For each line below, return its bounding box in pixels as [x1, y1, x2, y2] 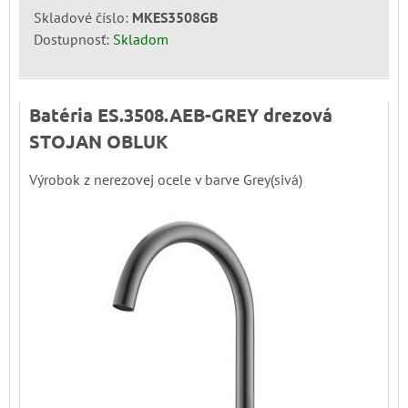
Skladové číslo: [34, 7, 132, 26]
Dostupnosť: [34, 29, 113, 48]
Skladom [113, 29, 168, 48]
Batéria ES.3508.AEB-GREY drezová [29, 102, 332, 127]
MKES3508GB [132, 7, 218, 26]
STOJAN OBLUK [29, 128, 168, 153]
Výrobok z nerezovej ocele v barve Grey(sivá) [29, 169, 302, 189]
